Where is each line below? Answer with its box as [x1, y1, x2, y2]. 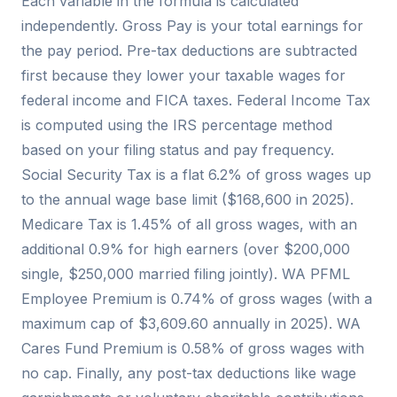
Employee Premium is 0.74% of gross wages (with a [21, 290, 372, 308]
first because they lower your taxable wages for [21, 66, 346, 85]
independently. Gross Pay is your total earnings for [21, 17, 363, 35]
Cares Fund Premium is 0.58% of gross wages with [21, 339, 364, 358]
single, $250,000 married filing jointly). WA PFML [21, 265, 350, 284]
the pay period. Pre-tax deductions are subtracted [21, 42, 357, 60]
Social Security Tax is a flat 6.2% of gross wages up [21, 166, 371, 184]
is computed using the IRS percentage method [21, 116, 332, 135]
